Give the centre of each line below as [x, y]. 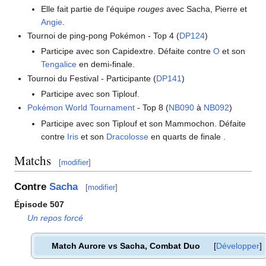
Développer [238, 246]
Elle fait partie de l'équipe [89, 9]
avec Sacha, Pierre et [205, 9]
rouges [151, 9]
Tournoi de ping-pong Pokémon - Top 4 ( [104, 36]
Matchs [33, 161]
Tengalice [58, 64]
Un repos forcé [56, 218]
